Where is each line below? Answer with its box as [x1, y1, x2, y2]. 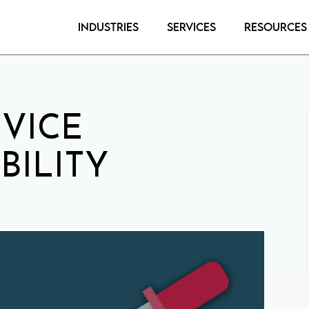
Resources [244, 20, 307, 34]
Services [167, 20, 216, 34]
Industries [78, 20, 139, 34]
